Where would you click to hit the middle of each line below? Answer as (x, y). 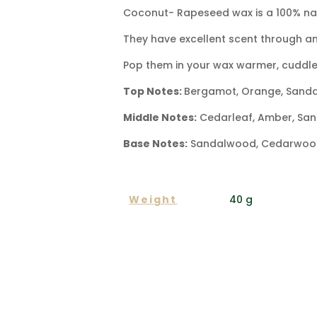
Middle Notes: (160, 118)
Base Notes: (156, 144)
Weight (153, 200)
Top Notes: (154, 92)
